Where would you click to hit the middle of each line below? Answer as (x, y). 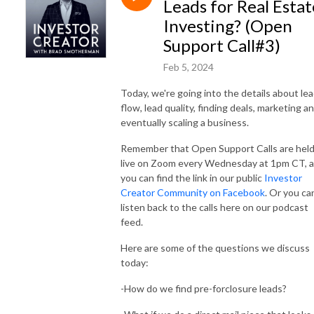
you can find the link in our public (192, 177)
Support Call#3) (222, 45)
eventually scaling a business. (185, 122)
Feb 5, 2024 (189, 67)
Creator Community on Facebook (193, 192)
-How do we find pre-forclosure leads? (204, 288)
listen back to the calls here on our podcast (214, 207)
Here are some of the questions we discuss (215, 247)
